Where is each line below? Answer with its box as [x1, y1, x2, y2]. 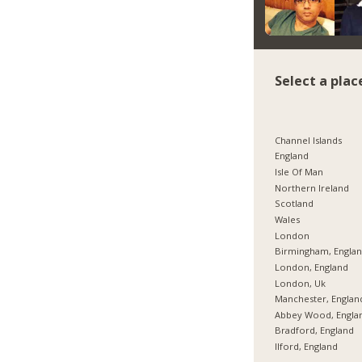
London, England [275, 260, 349, 273]
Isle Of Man [275, 165, 324, 178]
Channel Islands [275, 133, 343, 146]
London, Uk [275, 276, 326, 289]
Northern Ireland [275, 181, 350, 194]
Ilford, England [275, 340, 339, 353]
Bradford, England [275, 324, 355, 337]
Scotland [275, 197, 314, 210]
